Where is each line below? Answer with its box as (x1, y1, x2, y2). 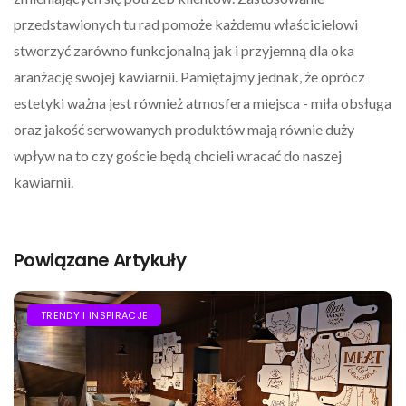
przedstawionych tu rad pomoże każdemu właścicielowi (14, 15, 358, 34)
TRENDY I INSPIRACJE (41, 308, 149, 324)
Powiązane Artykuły (14, 247, 187, 274)
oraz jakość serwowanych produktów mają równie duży (14, 121, 354, 139)
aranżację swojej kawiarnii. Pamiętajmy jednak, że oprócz (14, 68, 365, 86)
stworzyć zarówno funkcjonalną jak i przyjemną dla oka (14, 42, 354, 60)
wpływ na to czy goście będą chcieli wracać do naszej (14, 147, 342, 165)
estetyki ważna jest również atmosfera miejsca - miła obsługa (14, 94, 391, 112)
